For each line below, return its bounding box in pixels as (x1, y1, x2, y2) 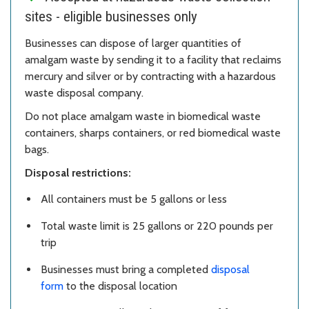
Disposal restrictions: (25, 166, 131, 179)
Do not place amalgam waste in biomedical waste (25, 109, 261, 123)
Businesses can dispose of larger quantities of (25, 36, 241, 50)
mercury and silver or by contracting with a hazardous (25, 69, 276, 83)
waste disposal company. (25, 86, 143, 99)
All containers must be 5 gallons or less (41, 192, 227, 206)
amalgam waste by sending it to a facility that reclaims (25, 52, 281, 66)
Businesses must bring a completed (41, 262, 211, 276)
